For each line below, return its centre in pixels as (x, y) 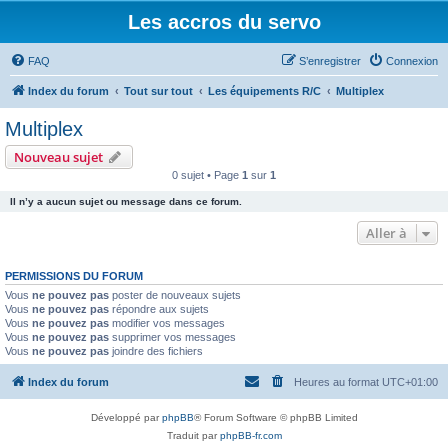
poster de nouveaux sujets (175, 295)
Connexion (412, 61)
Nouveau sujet (58, 157)
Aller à (386, 233)
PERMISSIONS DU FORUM (74, 276)
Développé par (126, 417)
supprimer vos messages (172, 337)
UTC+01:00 (410, 381)
